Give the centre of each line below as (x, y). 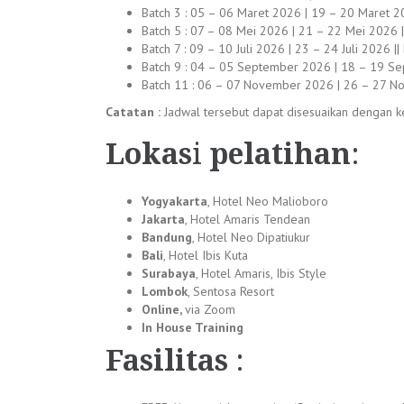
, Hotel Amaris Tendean (248, 219)
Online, (163, 309)
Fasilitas (170, 361)
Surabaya (169, 273)
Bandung (167, 237)
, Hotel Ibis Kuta (206, 255)
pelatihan (280, 154)
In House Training (193, 327)
